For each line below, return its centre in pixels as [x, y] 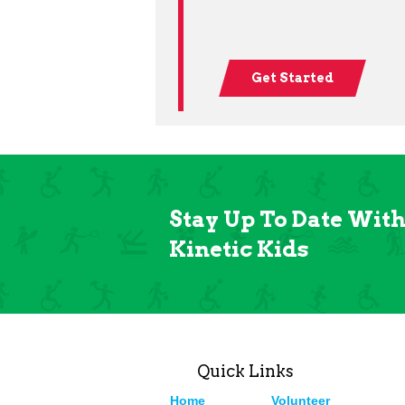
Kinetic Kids [239, 249]
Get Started [292, 77]
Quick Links [245, 371]
